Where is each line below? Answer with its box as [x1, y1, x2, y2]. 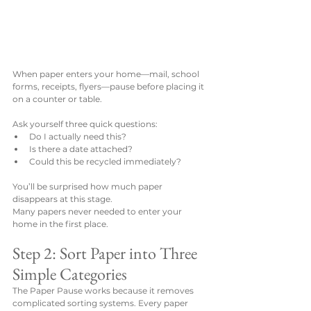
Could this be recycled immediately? [29, 156, 181, 167]
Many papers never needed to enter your [12, 206, 184, 217]
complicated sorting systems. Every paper [12, 298, 190, 309]
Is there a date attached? [29, 144, 133, 155]
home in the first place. [12, 219, 108, 230]
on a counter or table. [12, 94, 102, 105]
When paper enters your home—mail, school [12, 69, 201, 80]
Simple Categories [12, 263, 127, 285]
